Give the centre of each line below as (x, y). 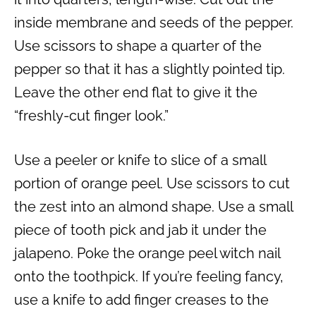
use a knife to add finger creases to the (141, 300)
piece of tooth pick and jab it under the (140, 230)
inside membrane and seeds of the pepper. (154, 23)
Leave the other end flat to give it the (136, 93)
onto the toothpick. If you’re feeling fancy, (149, 277)
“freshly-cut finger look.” (91, 116)
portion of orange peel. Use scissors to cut (152, 184)
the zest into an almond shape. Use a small (153, 207)
